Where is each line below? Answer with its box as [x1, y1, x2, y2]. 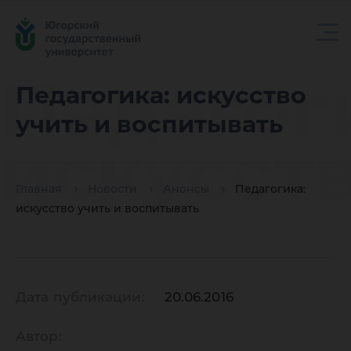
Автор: [16, 328, 62, 344]
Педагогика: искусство [16, 81, 306, 110]
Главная [16, 182, 62, 197]
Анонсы [163, 182, 209, 197]
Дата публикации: [16, 289, 145, 305]
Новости [88, 182, 137, 197]
